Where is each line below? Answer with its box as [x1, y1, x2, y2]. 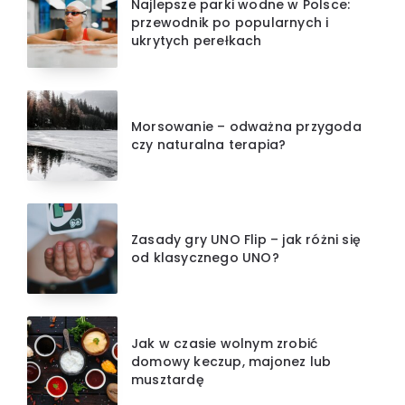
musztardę [131, 370, 204, 389]
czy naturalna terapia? [131, 135, 287, 154]
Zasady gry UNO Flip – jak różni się [131, 230, 361, 249]
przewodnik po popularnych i [131, 13, 329, 32]
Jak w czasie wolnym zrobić [131, 334, 318, 353]
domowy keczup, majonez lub [131, 352, 332, 371]
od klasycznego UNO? [131, 248, 279, 267]
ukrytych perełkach [131, 31, 262, 50]
